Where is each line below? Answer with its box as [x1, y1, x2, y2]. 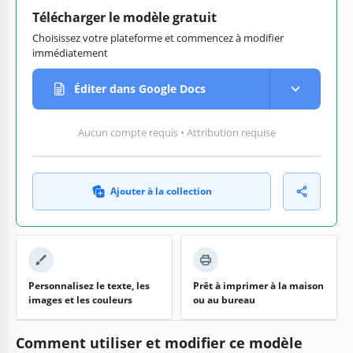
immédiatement [32, 45, 108, 60]
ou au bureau [193, 292, 255, 307]
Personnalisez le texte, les [28, 278, 150, 292]
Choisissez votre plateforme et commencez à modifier [32, 30, 284, 45]
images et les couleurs [28, 292, 132, 307]
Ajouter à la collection [110, 184, 212, 198]
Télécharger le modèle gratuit [32, 8, 217, 26]
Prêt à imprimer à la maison [193, 278, 324, 292]
